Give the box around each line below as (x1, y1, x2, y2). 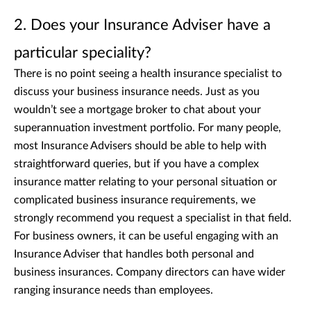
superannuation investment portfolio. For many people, (14, 121, 281, 133)
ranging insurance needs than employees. (14, 284, 213, 296)
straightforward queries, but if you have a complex (14, 158, 259, 169)
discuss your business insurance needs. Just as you (14, 85, 260, 97)
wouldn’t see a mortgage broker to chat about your (14, 103, 261, 115)
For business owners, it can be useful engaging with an (14, 230, 278, 242)
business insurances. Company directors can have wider (14, 266, 285, 278)
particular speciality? (14, 44, 151, 60)
